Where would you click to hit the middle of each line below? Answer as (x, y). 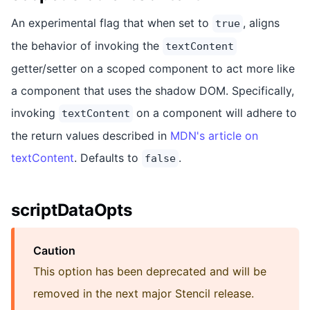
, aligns (261, 23)
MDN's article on (214, 136)
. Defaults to (108, 158)
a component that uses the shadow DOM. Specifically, (153, 91)
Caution (54, 251)
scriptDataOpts (72, 210)
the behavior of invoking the (87, 46)
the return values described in (91, 136)
